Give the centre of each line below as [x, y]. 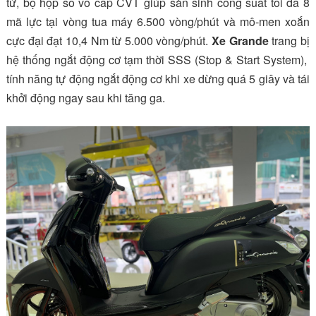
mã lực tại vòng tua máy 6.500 [88, 21]
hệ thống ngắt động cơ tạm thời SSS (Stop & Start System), [158, 59]
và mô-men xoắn [265, 21]
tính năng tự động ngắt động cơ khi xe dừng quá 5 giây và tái [158, 78]
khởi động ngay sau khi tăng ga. [85, 97]
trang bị [289, 40]
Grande [249, 40]
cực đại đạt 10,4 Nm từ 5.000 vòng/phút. [109, 40]
